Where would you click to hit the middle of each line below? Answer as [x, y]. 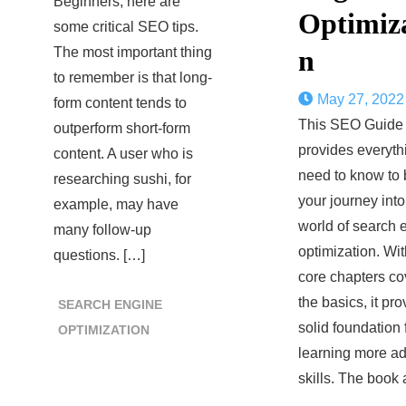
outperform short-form [122, 128]
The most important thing [133, 52]
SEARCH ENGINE [110, 304]
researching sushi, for [122, 179]
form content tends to [120, 103]
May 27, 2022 [360, 99]
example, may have [116, 204]
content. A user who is [123, 154]
